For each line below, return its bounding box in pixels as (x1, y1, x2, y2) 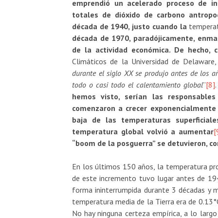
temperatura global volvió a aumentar (72, 126, 214, 136)
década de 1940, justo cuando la (72, 21, 189, 31)
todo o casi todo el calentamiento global (72, 79, 203, 90)
